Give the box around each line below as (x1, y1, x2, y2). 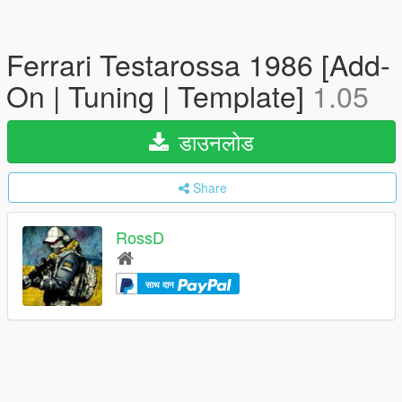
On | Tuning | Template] (6, 74, 312, 116)
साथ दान (145, 278, 177, 292)
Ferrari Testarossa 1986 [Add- (6, 43, 390, 84)
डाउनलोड (172, 126, 254, 157)
